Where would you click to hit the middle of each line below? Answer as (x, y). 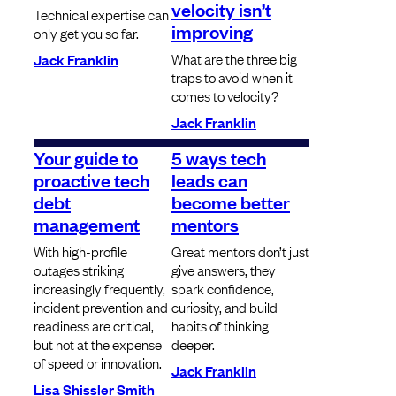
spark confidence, (223, 289)
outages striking (79, 270)
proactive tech (91, 180)
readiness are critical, (94, 326)
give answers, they (224, 270)
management (87, 224)
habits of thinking (220, 326)
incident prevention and (101, 307)
